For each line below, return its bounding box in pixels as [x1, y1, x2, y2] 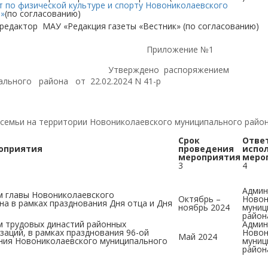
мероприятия [178, 151, 240, 163]
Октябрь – [178, 193, 221, 205]
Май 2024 [178, 231, 217, 242]
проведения [178, 143, 234, 154]
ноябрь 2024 [178, 202, 230, 213]
